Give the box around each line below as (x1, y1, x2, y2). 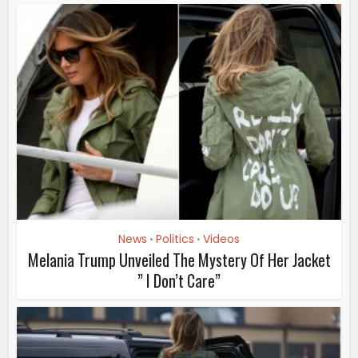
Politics (156, 230, 194, 247)
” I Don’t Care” (137, 268, 221, 292)
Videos (203, 230, 240, 247)
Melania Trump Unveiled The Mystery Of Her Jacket (27, 247, 331, 272)
